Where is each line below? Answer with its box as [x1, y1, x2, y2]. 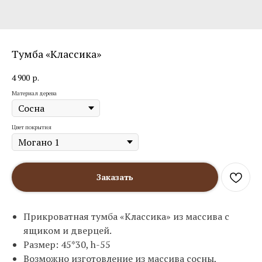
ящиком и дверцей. [23, 224, 112, 237]
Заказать [96, 171, 133, 183]
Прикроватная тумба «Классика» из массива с [23, 210, 229, 223]
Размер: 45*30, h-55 [23, 238, 111, 251]
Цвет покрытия [12, 123, 51, 132]
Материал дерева [12, 89, 57, 98]
